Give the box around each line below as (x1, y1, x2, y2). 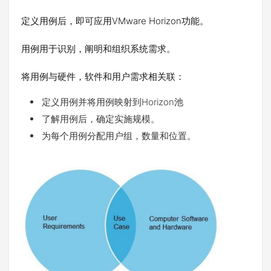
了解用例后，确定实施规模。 (42, 113, 160, 125)
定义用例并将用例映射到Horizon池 (42, 96, 183, 108)
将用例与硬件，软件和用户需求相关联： (21, 70, 184, 82)
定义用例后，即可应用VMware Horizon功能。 (21, 15, 209, 27)
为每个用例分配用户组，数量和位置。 (42, 129, 196, 142)
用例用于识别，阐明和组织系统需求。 (21, 42, 175, 54)
